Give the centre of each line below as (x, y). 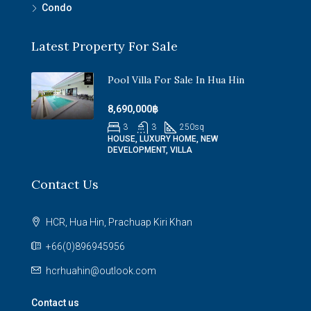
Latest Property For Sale (104, 47)
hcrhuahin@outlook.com (101, 271)
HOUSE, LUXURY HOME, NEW (163, 139)
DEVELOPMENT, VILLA (150, 150)
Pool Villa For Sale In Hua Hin (176, 80)
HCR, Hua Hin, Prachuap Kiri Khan (118, 222)
